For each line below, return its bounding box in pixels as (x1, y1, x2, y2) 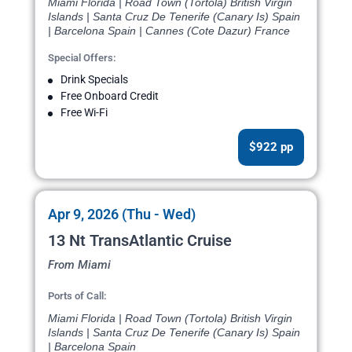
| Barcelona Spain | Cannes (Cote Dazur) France (48, 24, 290, 38)
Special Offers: (48, 52, 116, 64)
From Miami (48, 258, 111, 273)
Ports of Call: (48, 290, 107, 302)
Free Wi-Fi (60, 106, 108, 119)
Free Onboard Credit (60, 90, 159, 103)
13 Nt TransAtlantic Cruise (48, 231, 232, 251)
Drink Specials (60, 73, 128, 86)
